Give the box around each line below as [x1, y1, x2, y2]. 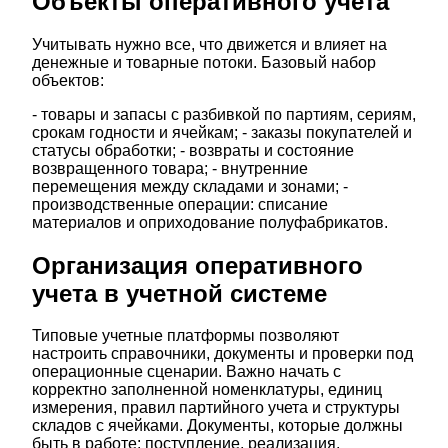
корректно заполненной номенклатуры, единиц [32, 381, 382, 399]
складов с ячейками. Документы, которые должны [32, 417, 403, 435]
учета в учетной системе [32, 279, 327, 307]
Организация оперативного [32, 251, 363, 279]
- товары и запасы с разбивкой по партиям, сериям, [32, 105, 416, 123]
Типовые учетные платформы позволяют [32, 327, 339, 345]
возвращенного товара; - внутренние [32, 159, 308, 177]
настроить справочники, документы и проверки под [32, 345, 413, 363]
